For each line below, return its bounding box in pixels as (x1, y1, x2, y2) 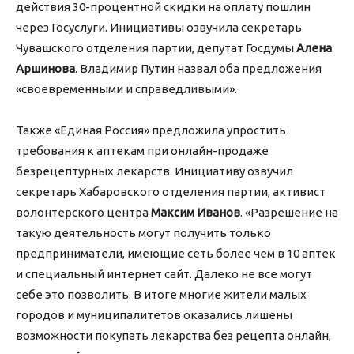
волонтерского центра (16, 205, 151, 220)
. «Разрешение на (240, 205, 338, 220)
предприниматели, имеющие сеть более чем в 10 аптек (16, 247, 336, 261)
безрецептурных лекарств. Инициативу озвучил (16, 164, 293, 179)
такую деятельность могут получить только (16, 226, 271, 240)
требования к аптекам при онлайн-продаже (16, 144, 269, 158)
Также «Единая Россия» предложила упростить (16, 123, 286, 137)
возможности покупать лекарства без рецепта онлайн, (16, 329, 331, 343)
